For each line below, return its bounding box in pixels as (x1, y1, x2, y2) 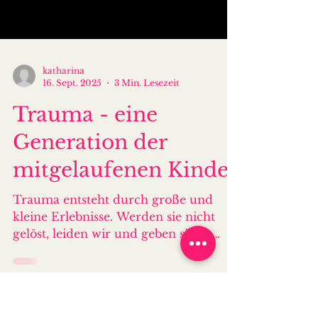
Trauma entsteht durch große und (13, 278, 213, 292)
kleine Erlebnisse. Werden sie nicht (13, 295, 215, 309)
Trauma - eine (13, 187, 158, 212)
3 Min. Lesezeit (114, 163, 180, 173)
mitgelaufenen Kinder (13, 243, 238, 268)
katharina (43, 150, 84, 161)
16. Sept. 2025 (43, 163, 102, 173)
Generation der (13, 215, 167, 240)
